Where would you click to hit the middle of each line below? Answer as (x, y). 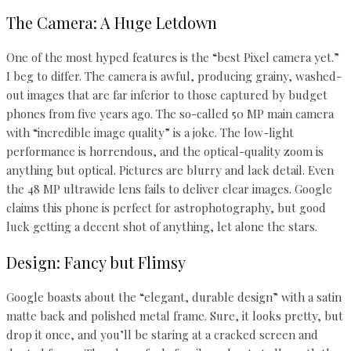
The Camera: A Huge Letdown (112, 22)
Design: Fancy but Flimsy (96, 262)
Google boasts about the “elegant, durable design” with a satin (174, 297)
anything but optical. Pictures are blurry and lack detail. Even (170, 170)
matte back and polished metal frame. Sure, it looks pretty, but (175, 316)
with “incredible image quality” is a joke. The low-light (150, 133)
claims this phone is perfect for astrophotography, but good (166, 208)
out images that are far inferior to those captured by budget (167, 95)
